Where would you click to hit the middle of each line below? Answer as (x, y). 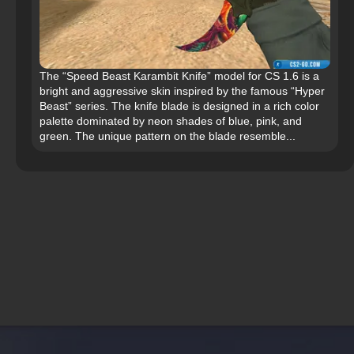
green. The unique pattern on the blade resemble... (168, 136)
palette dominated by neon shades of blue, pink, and (171, 121)
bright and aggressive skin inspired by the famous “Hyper (182, 91)
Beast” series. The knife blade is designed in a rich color (179, 106)
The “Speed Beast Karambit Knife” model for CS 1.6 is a (179, 76)
